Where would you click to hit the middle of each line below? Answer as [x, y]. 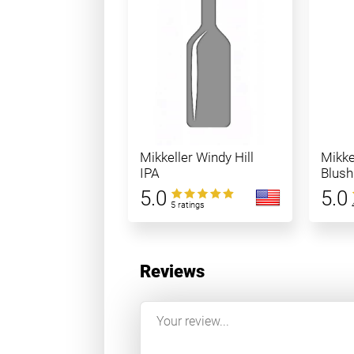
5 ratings [188, 205]
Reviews [172, 271]
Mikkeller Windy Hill [197, 157]
